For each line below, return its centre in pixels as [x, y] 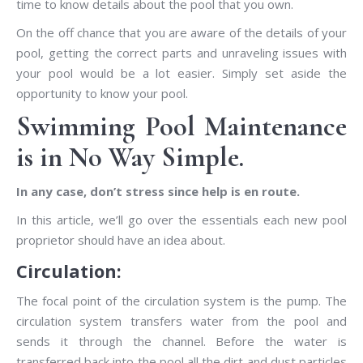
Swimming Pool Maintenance [181, 126]
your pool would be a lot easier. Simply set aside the [181, 73]
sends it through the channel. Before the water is [181, 341]
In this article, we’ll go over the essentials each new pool [181, 219]
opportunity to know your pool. [102, 93]
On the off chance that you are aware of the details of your [181, 32]
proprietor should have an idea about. [121, 239]
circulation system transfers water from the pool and [181, 320]
